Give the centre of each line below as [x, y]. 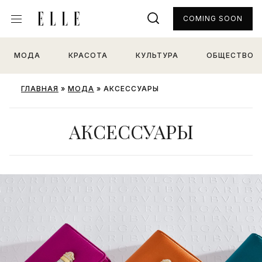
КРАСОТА [88, 55]
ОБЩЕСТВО [230, 55]
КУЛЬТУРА [157, 55]
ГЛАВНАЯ [40, 89]
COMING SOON [213, 18]
